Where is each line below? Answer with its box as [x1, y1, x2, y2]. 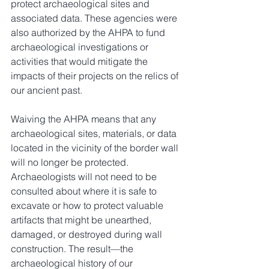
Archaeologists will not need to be [11, 171, 159, 183]
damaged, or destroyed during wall [11, 228, 165, 240]
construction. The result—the [11, 243, 136, 255]
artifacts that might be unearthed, [11, 214, 154, 226]
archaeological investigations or [11, 41, 151, 53]
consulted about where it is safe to [11, 185, 159, 197]
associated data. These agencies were [11, 12, 180, 24]
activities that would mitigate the [11, 55, 150, 67]
